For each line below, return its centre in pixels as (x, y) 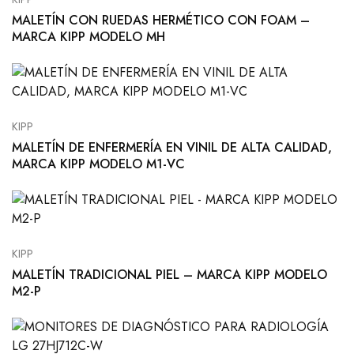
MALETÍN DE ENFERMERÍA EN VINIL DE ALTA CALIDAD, (172, 148)
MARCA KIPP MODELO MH (88, 37)
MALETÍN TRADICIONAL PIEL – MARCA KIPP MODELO (169, 275)
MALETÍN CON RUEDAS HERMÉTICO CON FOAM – (161, 21)
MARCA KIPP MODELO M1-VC (98, 164)
